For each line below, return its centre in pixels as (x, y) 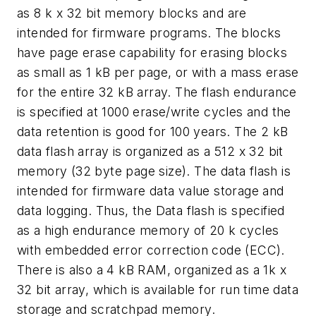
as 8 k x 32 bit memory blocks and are (132, 13)
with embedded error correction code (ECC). (151, 250)
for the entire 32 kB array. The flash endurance (157, 92)
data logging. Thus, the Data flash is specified (151, 210)
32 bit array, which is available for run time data (158, 289)
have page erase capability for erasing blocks (152, 52)
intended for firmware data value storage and (151, 190)
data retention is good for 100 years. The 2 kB (153, 131)
